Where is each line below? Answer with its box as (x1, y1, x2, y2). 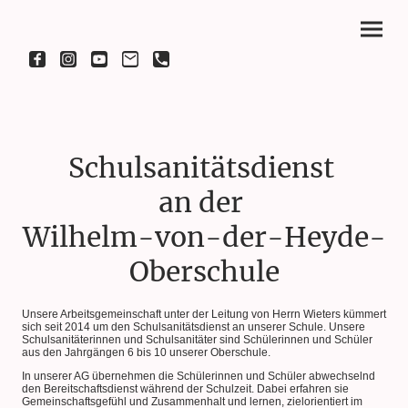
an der (158, 184, 250, 219)
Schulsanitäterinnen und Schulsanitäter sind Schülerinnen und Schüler (22, 332, 372, 346)
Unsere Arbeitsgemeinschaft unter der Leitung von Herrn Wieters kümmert (22, 307, 386, 321)
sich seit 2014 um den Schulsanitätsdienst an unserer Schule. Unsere (22, 320, 365, 333)
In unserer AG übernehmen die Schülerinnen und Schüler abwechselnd (22, 370, 375, 383)
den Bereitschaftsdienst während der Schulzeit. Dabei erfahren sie (22, 382, 349, 396)
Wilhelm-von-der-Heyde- (22, 219, 386, 254)
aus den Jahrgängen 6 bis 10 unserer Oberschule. (22, 345, 270, 359)
